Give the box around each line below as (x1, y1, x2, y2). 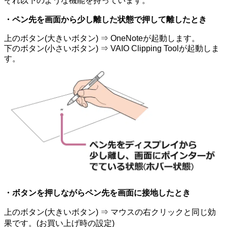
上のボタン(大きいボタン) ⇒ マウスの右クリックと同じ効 (4, 207, 216, 216)
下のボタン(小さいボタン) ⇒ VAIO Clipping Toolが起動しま (4, 44, 219, 53)
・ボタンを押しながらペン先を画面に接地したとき (4, 188, 191, 197)
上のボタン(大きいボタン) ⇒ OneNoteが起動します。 (4, 34, 200, 43)
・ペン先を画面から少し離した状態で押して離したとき (4, 15, 207, 24)
